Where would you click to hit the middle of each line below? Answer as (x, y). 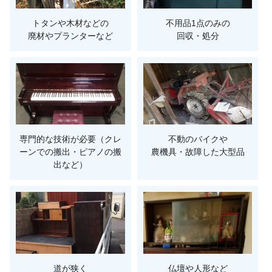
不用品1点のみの (198, 23)
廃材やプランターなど (70, 36)
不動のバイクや (198, 139)
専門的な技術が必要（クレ (70, 139)
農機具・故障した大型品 (198, 152)
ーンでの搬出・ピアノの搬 (70, 152)
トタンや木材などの (70, 23)
